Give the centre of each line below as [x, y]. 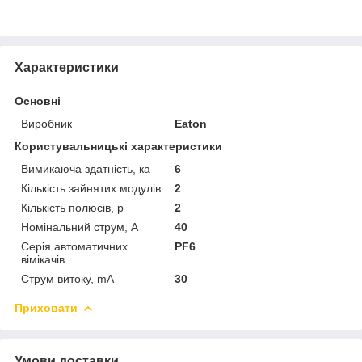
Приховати [46, 307]
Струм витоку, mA [67, 278]
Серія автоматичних [74, 246]
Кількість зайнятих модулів [91, 188]
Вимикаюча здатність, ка [86, 168]
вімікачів [43, 259]
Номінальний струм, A [80, 227]
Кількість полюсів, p [72, 207]
